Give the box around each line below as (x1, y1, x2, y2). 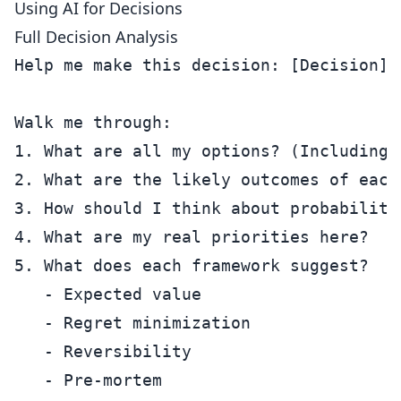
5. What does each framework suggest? (14, 256, 369, 275)
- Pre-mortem (14, 371, 162, 389)
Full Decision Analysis (14, 26, 178, 47)
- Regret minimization (14, 313, 251, 332)
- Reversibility (14, 342, 192, 361)
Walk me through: (14, 113, 172, 132)
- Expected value (14, 285, 201, 303)
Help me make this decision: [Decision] (14, 55, 388, 74)
